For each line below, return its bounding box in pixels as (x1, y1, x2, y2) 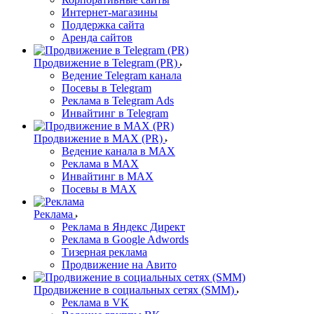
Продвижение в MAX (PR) (34, 132, 163, 145)
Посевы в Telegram (62, 82, 151, 95)
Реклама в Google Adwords (62, 233, 189, 246)
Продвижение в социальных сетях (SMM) (34, 284, 234, 296)
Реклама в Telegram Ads (62, 95, 174, 107)
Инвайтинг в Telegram (62, 107, 168, 120)
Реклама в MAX (62, 158, 139, 170)
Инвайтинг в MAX (62, 170, 153, 183)
